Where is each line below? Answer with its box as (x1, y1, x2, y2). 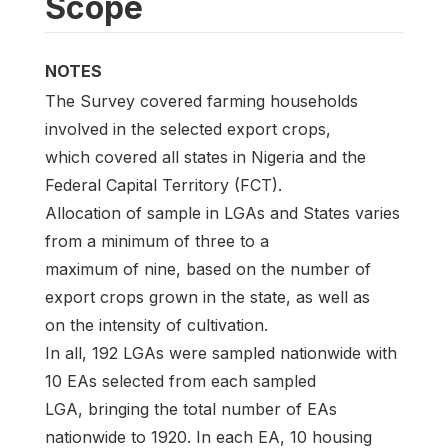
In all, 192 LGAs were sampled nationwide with (45, 343, 397, 364)
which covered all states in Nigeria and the (45, 147, 366, 168)
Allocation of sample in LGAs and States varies (45, 203, 400, 224)
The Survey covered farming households (45, 91, 358, 112)
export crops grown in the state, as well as (45, 287, 370, 308)
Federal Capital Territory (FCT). (45, 175, 282, 196)
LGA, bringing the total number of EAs (45, 399, 337, 420)
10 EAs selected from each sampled (45, 371, 316, 392)
